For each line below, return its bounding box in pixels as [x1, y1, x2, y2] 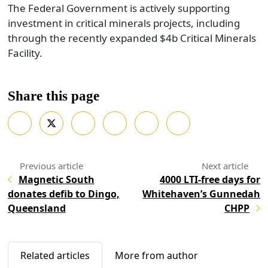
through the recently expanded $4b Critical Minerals [7, 31, 256, 45]
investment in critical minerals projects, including [7, 16, 240, 30]
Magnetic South [18, 173, 95, 187]
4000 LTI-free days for [160, 173, 261, 187]
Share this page [7, 87, 99, 103]
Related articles [20, 249, 90, 263]
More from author [114, 249, 198, 263]
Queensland [7, 202, 66, 215]
